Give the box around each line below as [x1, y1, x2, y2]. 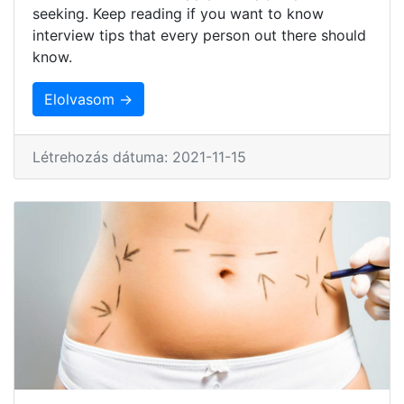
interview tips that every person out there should [32, 25, 366, 44]
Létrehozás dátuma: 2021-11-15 [32, 147, 246, 166]
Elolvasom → [44, 89, 133, 108]
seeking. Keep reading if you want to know [32, 4, 324, 23]
